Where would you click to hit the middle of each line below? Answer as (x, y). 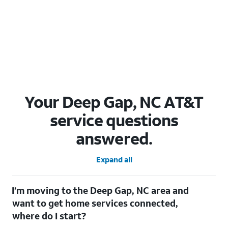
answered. (114, 138)
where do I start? (49, 216)
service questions (114, 120)
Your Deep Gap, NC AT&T (113, 102)
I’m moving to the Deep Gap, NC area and (101, 190)
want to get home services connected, (95, 203)
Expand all (114, 159)
